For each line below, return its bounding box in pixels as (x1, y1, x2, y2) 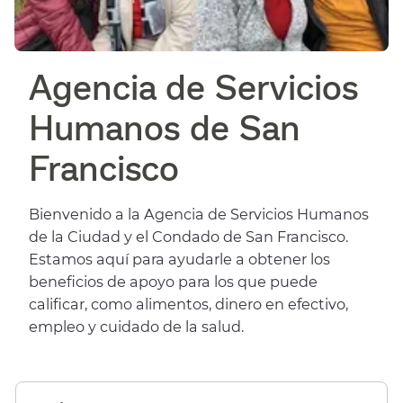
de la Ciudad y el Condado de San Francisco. (29, 227, 348, 246)
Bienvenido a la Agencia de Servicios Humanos (29, 204, 369, 223)
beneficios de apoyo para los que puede (29, 272, 318, 291)
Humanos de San (29, 104, 300, 148)
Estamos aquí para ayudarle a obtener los (29, 249, 330, 268)
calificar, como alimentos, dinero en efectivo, (29, 294, 348, 313)
